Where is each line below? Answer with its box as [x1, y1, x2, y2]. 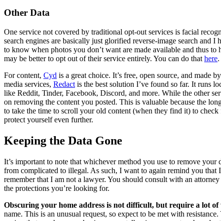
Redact [53, 79, 75, 88]
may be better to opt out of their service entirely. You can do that [4, 54, 204, 63]
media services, [4, 79, 53, 88]
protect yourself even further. [4, 115, 93, 124]
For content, [4, 71, 43, 79]
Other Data [4, 7, 50, 18]
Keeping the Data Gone [4, 134, 122, 147]
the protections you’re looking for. [4, 184, 110, 192]
